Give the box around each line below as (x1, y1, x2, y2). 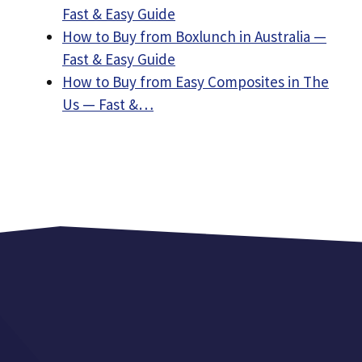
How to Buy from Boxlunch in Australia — (62, 27, 326, 46)
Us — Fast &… (62, 95, 154, 114)
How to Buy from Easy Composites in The (62, 72, 329, 91)
